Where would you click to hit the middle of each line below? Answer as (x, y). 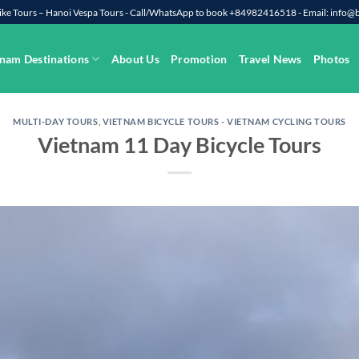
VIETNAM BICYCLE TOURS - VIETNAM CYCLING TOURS (224, 121)
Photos (331, 58)
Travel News (270, 58)
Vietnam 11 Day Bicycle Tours (179, 144)
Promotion (199, 58)
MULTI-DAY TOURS (56, 121)
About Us (135, 58)
